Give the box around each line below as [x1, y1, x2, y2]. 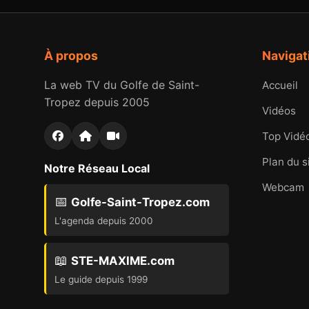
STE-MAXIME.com [71, 254, 175, 268]
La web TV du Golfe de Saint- [44, 78, 199, 92]
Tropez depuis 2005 [44, 95, 150, 110]
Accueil [262, 79, 298, 92]
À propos [44, 48, 98, 63]
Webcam [262, 181, 304, 195]
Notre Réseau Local [44, 161, 150, 176]
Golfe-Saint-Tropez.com [71, 195, 210, 210]
